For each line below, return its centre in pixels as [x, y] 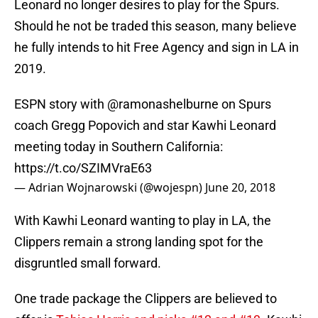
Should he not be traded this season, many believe [155, 26]
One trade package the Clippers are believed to [146, 299]
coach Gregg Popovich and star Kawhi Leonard [145, 126]
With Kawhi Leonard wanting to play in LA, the [143, 221]
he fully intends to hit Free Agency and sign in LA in [157, 48]
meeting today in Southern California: [119, 147]
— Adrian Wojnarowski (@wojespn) [110, 188]
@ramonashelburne [163, 104]
